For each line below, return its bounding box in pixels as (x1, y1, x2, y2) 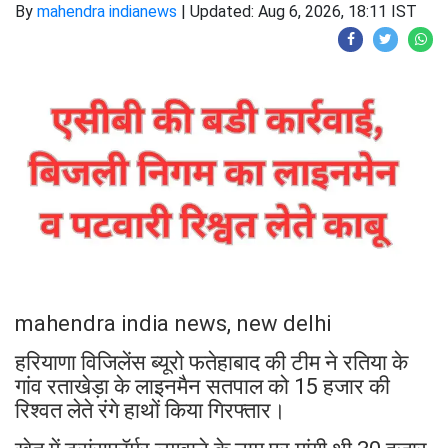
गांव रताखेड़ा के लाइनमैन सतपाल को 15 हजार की (15, 373, 390, 399)
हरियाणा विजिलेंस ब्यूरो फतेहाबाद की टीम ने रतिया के (15, 349, 408, 375)
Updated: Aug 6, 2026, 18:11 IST (190, 2, 417, 22)
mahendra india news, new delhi (15, 310, 331, 336)
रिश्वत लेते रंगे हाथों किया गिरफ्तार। (15, 397, 286, 423)
